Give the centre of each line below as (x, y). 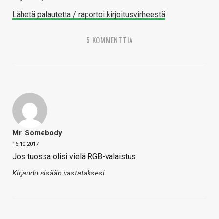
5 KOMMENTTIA (109, 39)
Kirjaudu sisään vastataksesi (58, 173)
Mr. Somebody (37, 133)
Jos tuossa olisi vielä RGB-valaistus (74, 156)
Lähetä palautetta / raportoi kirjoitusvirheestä (89, 14)
